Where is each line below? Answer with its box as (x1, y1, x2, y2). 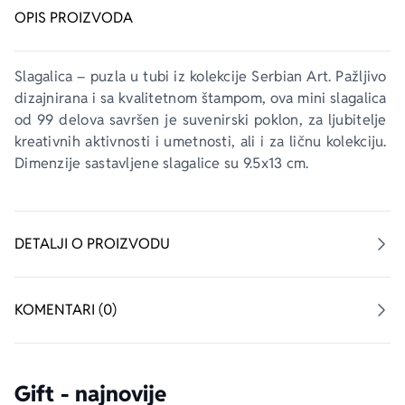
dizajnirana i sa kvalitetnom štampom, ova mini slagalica (14, 89, 391, 108)
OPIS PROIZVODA (14, 8, 133, 27)
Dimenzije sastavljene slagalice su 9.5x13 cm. (14, 154, 309, 173)
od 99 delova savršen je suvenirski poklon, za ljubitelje (14, 110, 391, 129)
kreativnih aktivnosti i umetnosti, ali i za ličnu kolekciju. (14, 132, 391, 151)
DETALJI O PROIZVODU (14, 234, 170, 253)
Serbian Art (251, 67, 329, 86)
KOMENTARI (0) (14, 300, 117, 319)
